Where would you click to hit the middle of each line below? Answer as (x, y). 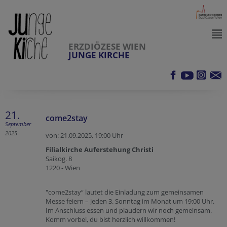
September (18, 124)
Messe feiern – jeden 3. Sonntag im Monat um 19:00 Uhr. (130, 201)
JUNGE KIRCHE (99, 55)
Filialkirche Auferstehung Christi (100, 149)
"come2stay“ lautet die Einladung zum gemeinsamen (125, 192)
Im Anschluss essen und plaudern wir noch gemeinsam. (129, 210)
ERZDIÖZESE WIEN (107, 46)
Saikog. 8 (59, 159)
